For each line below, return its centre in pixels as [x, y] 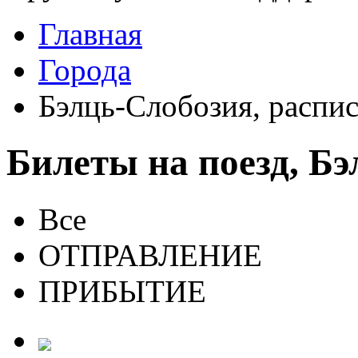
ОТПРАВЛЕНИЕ [150, 255]
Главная [90, 34]
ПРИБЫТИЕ [122, 291]
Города [85, 70]
